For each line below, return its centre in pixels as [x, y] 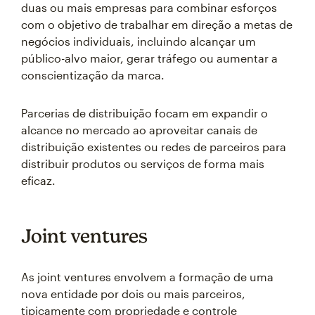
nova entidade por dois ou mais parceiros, [133, 294]
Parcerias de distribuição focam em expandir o [144, 113]
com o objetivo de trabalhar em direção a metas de [157, 24]
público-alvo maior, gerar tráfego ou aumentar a [149, 58]
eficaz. [38, 180]
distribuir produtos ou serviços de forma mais [143, 163]
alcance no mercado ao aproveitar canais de [139, 130]
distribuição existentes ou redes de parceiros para [154, 147]
